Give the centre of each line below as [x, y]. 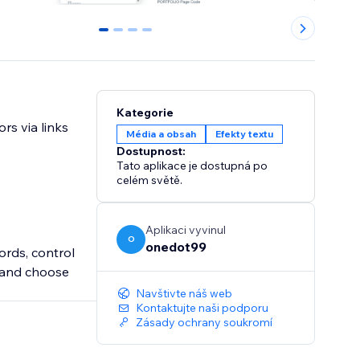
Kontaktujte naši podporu [202, 308]
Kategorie [145, 113]
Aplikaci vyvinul [186, 230]
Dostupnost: [151, 151]
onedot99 [176, 247]
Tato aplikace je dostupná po [192, 166]
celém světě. [150, 180]
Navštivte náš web [184, 294]
